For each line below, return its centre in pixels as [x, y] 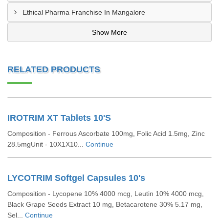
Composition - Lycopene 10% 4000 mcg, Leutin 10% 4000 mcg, [106, 194]
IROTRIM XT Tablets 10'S [59, 118]
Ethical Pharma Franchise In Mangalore [84, 12]
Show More [109, 32]
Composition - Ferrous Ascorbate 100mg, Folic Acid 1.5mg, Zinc [106, 133]
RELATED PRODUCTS [54, 69]
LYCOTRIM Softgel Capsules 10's [76, 178]
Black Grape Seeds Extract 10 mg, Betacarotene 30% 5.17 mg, [105, 204]
